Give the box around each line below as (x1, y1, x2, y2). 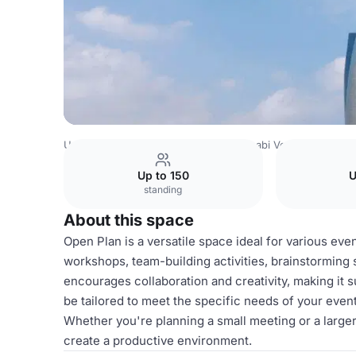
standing (144, 184, 183, 195)
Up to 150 (137, 168, 189, 182)
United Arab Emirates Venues (64, 138, 208, 151)
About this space (64, 211, 194, 230)
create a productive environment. (64, 333, 252, 348)
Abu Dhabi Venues (219, 138, 311, 151)
